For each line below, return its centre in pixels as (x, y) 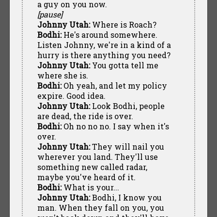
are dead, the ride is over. (85, 116)
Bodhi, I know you (126, 197)
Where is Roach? (123, 24)
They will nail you (127, 146)
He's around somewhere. (109, 34)
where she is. (62, 75)
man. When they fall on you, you (101, 207)
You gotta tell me (124, 65)
